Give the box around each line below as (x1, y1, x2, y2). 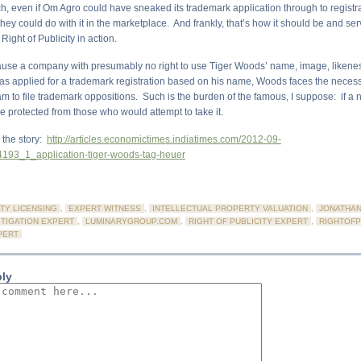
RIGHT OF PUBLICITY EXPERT (189, 217, 308, 226)
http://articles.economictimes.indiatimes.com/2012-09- (47, 134, 281, 145)
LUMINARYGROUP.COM (85, 217, 177, 226)
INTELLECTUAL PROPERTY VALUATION (152, 204, 308, 213)
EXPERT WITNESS (68, 204, 141, 213)
